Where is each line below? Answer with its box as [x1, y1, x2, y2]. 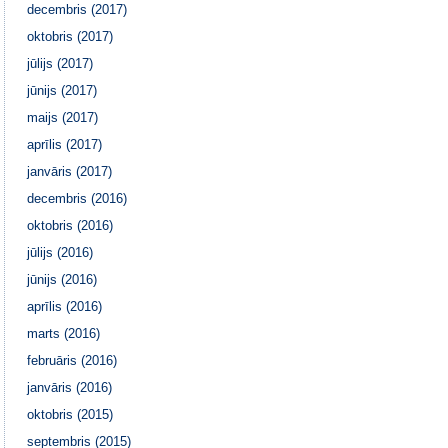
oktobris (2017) [27, 28, 114, 44]
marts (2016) [27, 325, 101, 341]
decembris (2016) [27, 190, 128, 206]
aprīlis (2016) [27, 298, 103, 314]
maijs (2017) [27, 109, 99, 125]
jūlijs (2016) [27, 244, 94, 260]
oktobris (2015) [27, 406, 114, 422]
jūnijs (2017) [27, 82, 98, 98]
